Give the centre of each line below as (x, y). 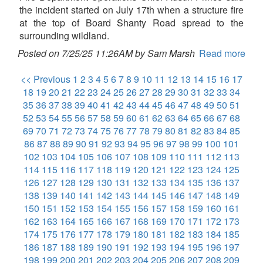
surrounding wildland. (64, 36)
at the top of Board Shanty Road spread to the (131, 23)
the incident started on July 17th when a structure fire (131, 10)
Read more (222, 53)
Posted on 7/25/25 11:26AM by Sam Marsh (106, 53)
